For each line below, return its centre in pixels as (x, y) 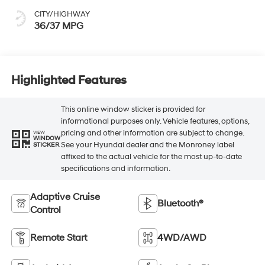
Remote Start (58, 238)
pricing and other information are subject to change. (152, 133)
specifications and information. (115, 168)
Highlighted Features (69, 80)
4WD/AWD (182, 238)
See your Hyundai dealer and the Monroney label (147, 145)
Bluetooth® (180, 204)
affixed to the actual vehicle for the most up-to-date (151, 156)
